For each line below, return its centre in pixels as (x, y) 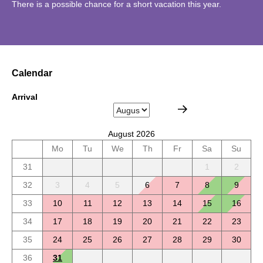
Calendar (32, 73)
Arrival (25, 97)
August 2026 (131, 134)
